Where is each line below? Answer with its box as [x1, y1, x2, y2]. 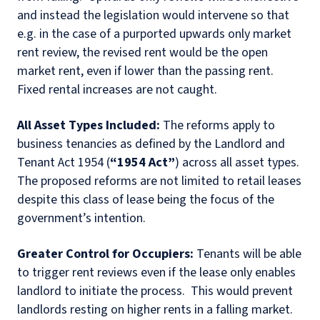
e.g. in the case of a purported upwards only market [17, 25, 291, 44]
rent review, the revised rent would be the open [17, 44, 268, 62]
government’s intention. [17, 209, 149, 228]
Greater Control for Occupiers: [17, 245, 194, 264]
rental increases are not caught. [46, 81, 217, 99]
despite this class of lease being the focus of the [17, 191, 274, 209]
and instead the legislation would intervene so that [17, 6, 289, 25]
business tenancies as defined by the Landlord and [17, 135, 285, 154]
